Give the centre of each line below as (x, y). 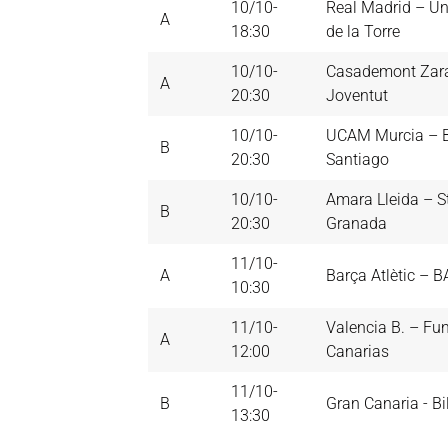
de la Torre (363, 32)
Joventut (357, 96)
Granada (356, 224)
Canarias (357, 352)
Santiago (357, 160)
